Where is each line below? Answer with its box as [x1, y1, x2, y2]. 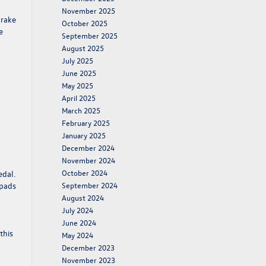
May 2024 [61, 230, 93, 240]
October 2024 [61, 167, 107, 178]
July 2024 [61, 205, 93, 215]
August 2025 [61, 43, 104, 53]
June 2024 [61, 217, 96, 227]
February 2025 [61, 118, 110, 128]
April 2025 [61, 93, 96, 103]
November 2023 [61, 255, 115, 265]
